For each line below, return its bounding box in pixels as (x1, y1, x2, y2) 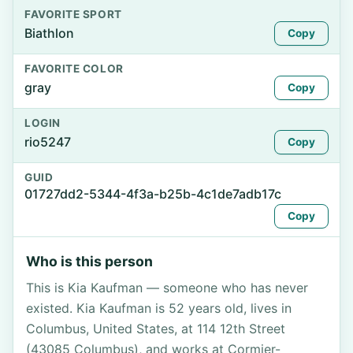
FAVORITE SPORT (24, 8, 122, 20)
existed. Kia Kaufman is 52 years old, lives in (26, 300, 292, 316)
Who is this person (26, 253, 153, 269)
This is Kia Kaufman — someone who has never (26, 280, 308, 295)
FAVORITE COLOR (24, 62, 124, 75)
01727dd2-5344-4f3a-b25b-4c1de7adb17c (24, 186, 281, 202)
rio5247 (24, 134, 71, 150)
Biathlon (24, 25, 74, 41)
